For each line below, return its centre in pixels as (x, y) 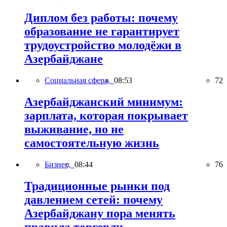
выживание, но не (74, 129)
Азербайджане (64, 59)
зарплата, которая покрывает (106, 115)
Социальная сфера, (79, 80)
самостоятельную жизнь (92, 143)
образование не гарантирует (102, 32)
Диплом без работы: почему (101, 18)
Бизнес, (60, 164)
